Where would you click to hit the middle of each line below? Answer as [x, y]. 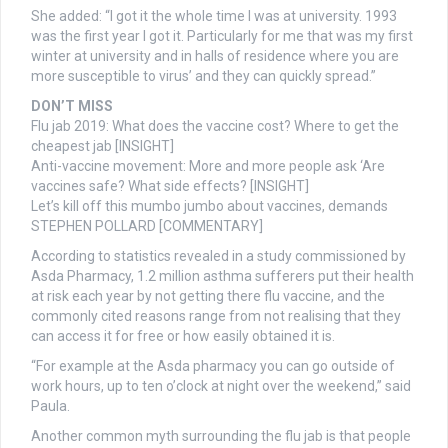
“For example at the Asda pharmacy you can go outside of [213, 366]
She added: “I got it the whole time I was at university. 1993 [214, 16]
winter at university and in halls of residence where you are [215, 56]
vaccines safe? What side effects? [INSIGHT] [170, 186]
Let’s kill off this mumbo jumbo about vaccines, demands [209, 206]
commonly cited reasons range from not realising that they [216, 316]
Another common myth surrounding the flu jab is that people [221, 436]
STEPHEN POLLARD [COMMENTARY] [147, 226]
